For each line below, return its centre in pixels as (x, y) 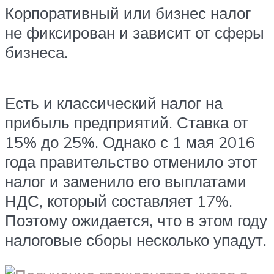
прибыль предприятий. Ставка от (127, 122)
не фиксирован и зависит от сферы (135, 32)
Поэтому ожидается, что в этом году (136, 220)
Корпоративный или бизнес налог (128, 13)
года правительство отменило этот (131, 161)
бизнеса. (36, 52)
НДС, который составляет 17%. (119, 200)
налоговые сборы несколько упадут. (136, 239)
